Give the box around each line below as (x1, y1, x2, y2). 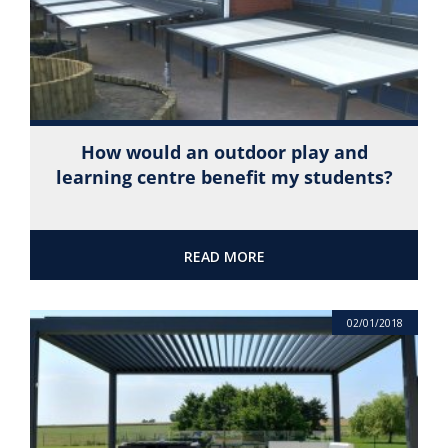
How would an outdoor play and (80, 139, 368, 164)
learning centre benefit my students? (55, 164, 393, 189)
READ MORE (183, 247, 265, 267)
